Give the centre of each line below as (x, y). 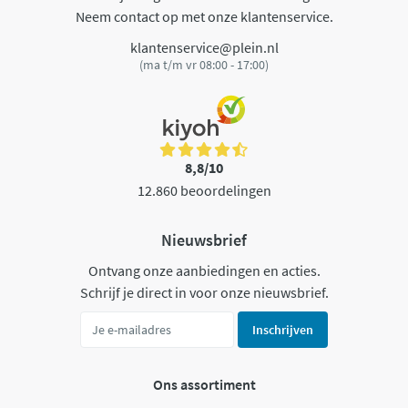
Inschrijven (283, 329)
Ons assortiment (204, 385)
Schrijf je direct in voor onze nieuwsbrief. (204, 292)
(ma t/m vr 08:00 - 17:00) (204, 64)
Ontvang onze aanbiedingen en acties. (204, 270)
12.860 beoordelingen (204, 191)
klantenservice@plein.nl (204, 47)
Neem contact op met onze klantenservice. (204, 17)
